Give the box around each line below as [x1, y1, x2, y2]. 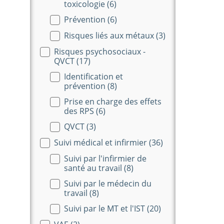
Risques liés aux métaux [64, 29, 156, 41]
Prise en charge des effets [64, 95, 161, 107]
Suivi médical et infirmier [54, 136, 149, 148]
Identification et [64, 70, 123, 82]
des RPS [64, 105, 96, 116]
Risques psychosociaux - [54, 45, 145, 57]
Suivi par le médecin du [64, 177, 151, 189]
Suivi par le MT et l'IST [64, 202, 147, 214]
